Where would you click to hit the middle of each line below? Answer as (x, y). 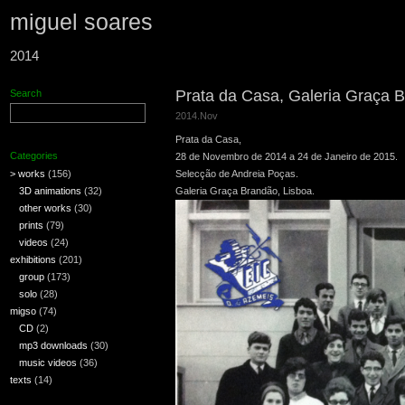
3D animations (50, 191)
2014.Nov (197, 116)
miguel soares (81, 22)
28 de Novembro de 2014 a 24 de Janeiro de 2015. (287, 157)
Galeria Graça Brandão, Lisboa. (245, 191)
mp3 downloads (53, 345)
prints (31, 225)
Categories (34, 155)
